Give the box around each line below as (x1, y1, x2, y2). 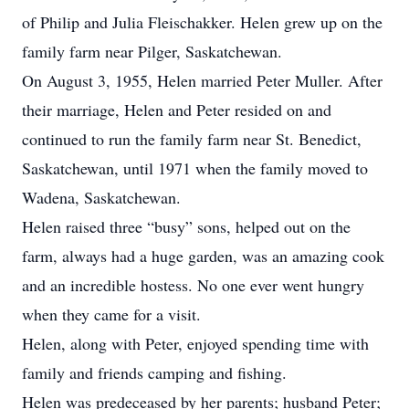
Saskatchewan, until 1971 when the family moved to (22, 157, 368, 179)
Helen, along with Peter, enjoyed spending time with (22, 332, 369, 354)
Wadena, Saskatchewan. (22, 186, 181, 208)
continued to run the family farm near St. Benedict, (22, 128, 362, 150)
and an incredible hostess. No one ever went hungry (22, 274, 364, 296)
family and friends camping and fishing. (22, 362, 287, 383)
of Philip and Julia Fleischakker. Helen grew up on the (22, 11, 383, 33)
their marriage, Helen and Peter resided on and (22, 99, 331, 121)
